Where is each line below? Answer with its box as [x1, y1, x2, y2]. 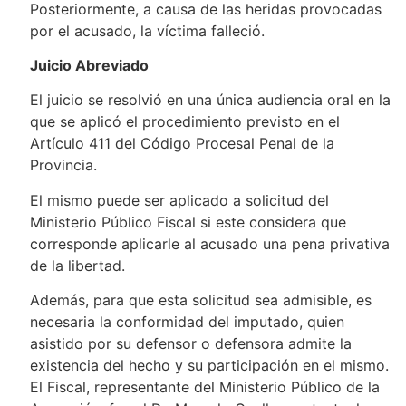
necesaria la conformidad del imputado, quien [29, 313, 344, 332]
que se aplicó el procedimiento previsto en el [29, 112, 340, 131]
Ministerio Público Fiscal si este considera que [29, 212, 346, 231]
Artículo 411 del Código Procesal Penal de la [29, 134, 334, 153]
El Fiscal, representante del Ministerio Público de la [29, 378, 380, 397]
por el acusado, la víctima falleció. [29, 21, 265, 40]
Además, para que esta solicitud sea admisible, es [29, 291, 372, 310]
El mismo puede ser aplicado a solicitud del [29, 190, 329, 209]
